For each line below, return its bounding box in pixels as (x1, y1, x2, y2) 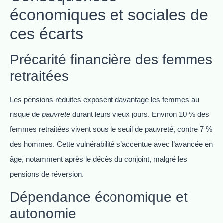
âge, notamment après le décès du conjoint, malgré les (10, 154, 187, 163)
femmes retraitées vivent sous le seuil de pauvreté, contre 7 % (10, 124, 212, 133)
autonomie (10, 206, 76, 222)
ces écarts (10, 24, 83, 43)
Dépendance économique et (10, 189, 188, 205)
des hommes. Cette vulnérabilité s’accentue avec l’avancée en (10, 139, 213, 148)
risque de (10, 110, 42, 118)
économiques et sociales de (10, 5, 208, 24)
